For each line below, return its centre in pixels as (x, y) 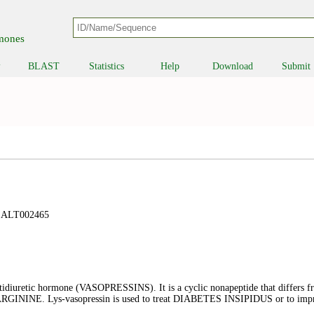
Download (233, 66)
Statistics (107, 66)
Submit (296, 66)
